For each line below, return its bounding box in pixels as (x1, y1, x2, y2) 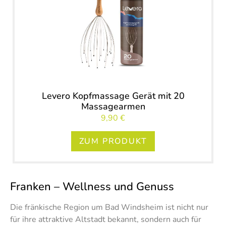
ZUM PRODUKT (79, 136, 147, 147)
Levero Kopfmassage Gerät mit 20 (41, 89, 185, 102)
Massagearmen (81, 100, 145, 112)
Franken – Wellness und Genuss (10, 179, 174, 195)
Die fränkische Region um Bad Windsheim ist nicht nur (10, 202, 208, 213)
